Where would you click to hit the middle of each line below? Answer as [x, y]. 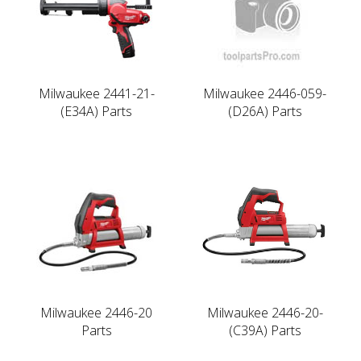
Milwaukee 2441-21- [96, 93]
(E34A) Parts [96, 111]
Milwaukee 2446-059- [265, 93]
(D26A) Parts [265, 111]
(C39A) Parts [265, 330]
